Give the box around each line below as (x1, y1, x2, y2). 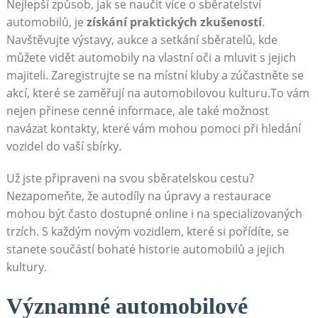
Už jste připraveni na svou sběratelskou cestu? (6, 170, 254, 187)
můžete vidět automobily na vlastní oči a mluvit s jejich (6, 50, 296, 66)
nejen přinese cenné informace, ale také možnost (6, 103, 269, 119)
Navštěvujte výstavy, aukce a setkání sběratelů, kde (6, 32, 278, 48)
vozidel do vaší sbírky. (6, 138, 121, 155)
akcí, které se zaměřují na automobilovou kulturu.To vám (6, 85, 309, 102)
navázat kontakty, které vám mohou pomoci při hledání (6, 121, 301, 137)
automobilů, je (6, 14, 87, 31)
